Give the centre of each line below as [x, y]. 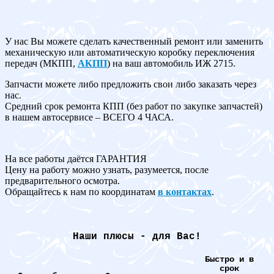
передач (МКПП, [41, 63]
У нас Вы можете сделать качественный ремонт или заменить [134, 41]
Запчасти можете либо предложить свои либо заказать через [131, 84]
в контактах [185, 191]
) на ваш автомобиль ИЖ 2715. [171, 63]
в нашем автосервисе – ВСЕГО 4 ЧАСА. [89, 117]
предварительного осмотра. [62, 180]
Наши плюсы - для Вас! [137, 236]
